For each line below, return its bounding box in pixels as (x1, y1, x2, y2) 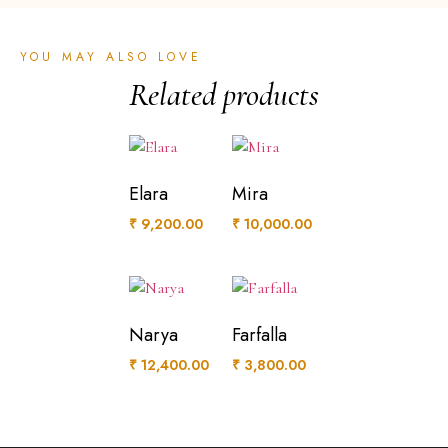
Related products (129, 75, 319, 115)
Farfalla (231, 322, 287, 349)
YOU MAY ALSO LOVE (20, 48, 202, 67)
